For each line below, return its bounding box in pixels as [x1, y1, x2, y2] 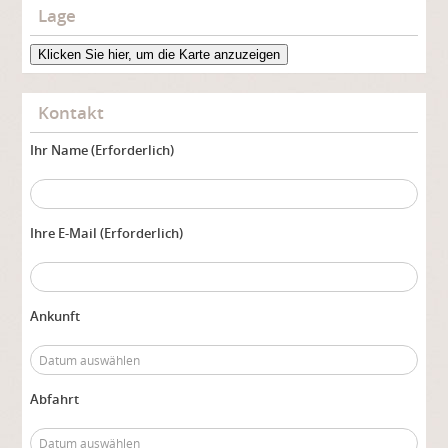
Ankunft [30, 307, 81, 326]
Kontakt [38, 101, 104, 125]
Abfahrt [30, 390, 80, 409]
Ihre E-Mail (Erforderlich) [30, 224, 184, 243]
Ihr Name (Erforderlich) [30, 141, 175, 160]
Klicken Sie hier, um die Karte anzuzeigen [38, 47, 281, 63]
